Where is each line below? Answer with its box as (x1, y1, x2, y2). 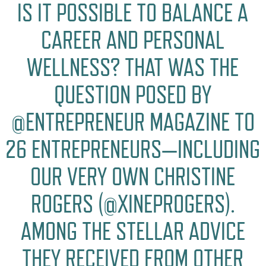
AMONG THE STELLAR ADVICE (20, 217, 245, 246)
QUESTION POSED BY (54, 80, 212, 110)
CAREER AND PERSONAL (41, 26, 225, 55)
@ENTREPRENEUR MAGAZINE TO (11, 107, 255, 137)
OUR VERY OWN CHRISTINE (30, 162, 236, 192)
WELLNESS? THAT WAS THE (27, 53, 239, 83)
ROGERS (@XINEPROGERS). (30, 189, 235, 219)
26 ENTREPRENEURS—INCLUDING (5, 135, 261, 164)
